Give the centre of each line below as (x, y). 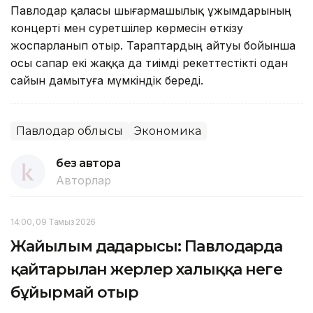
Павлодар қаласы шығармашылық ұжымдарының (151, 10)
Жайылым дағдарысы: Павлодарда (147, 246)
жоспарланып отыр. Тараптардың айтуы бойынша (153, 45)
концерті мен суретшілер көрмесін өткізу (127, 28)
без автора (88, 163)
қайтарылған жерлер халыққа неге (146, 269)
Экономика (168, 131)
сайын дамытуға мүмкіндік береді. (112, 80)
